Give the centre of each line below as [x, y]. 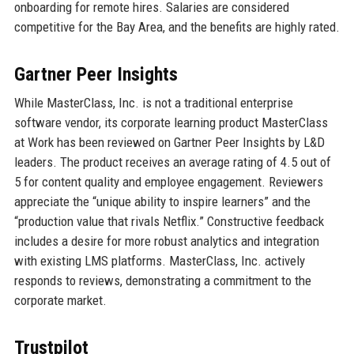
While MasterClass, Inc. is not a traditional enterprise [153, 103]
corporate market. [60, 301]
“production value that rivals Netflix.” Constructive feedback [169, 222]
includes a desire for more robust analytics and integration [166, 241]
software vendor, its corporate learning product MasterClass [171, 123]
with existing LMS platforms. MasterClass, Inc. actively [159, 261]
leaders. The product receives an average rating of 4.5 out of [172, 162]
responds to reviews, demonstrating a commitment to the [162, 281]
